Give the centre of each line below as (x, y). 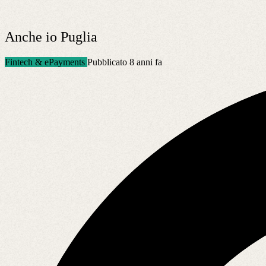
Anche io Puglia (51, 37)
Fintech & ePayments (46, 62)
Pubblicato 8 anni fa (125, 62)
